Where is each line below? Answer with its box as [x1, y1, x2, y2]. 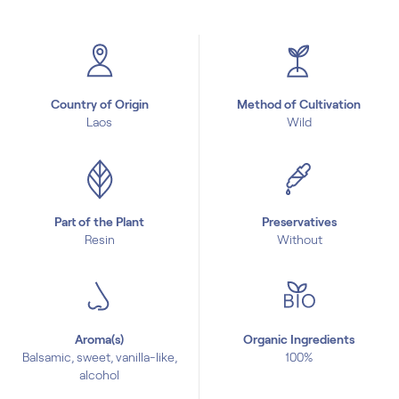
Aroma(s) [75, 332, 124, 346]
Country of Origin [50, 97, 149, 111]
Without [276, 232, 322, 247]
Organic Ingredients [243, 332, 354, 346]
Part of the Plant [54, 215, 144, 229]
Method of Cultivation [237, 97, 361, 111]
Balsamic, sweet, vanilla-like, [21, 350, 177, 364]
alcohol [79, 368, 119, 382]
